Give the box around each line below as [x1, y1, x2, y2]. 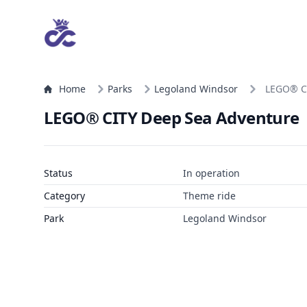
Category [44, 189, 85, 202]
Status [44, 167, 73, 180]
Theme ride [182, 189, 236, 202]
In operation [182, 167, 240, 180]
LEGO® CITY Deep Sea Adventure [44, 106, 299, 129]
